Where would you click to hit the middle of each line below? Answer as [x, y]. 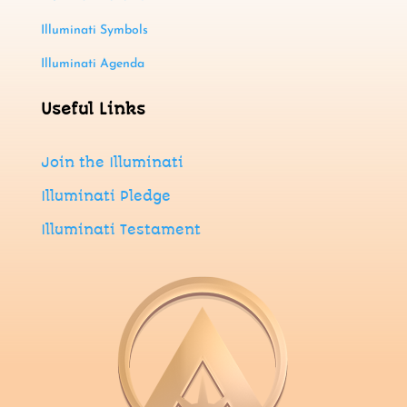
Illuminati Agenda [92, 65]
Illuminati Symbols [94, 31]
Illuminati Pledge [105, 197]
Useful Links [93, 109]
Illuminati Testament [120, 230]
